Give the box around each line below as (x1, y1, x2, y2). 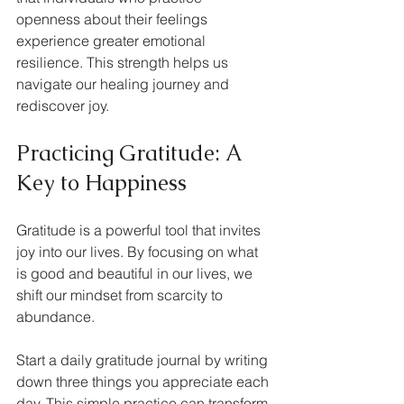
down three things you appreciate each (16, 372, 272, 391)
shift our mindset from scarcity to (16, 286, 226, 305)
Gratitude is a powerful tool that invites (16, 221, 264, 240)
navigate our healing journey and (16, 75, 233, 94)
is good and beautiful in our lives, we (16, 264, 256, 283)
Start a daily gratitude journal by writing (16, 351, 271, 370)
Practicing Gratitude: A (16, 139, 247, 168)
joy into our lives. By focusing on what (16, 243, 262, 262)
